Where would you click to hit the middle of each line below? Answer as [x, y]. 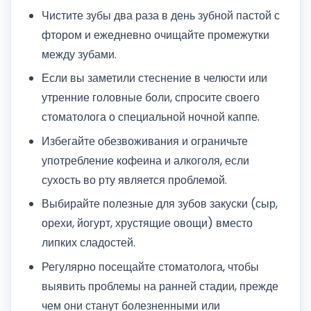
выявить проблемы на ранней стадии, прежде [160, 286]
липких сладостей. [89, 243]
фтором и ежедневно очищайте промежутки [155, 35]
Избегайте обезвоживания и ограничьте [145, 141]
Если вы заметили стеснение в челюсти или [154, 78]
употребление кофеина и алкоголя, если [145, 160]
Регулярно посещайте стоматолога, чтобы [150, 267]
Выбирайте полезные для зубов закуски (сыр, [160, 204]
